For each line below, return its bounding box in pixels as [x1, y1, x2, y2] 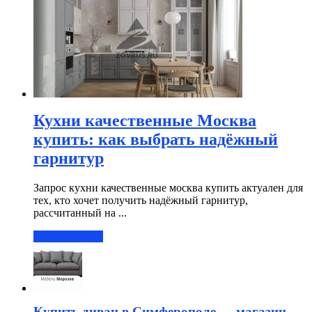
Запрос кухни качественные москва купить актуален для [33, 181, 303, 194]
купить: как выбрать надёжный [33, 130, 278, 148]
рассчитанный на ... [33, 206, 127, 219]
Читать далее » [33, 230, 103, 242]
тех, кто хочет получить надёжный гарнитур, [33, 194, 248, 206]
